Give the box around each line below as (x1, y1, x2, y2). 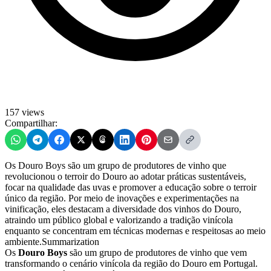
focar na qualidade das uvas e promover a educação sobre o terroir (5, 181, 256, 192)
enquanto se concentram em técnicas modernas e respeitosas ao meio (5, 225, 266, 236)
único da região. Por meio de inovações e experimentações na (5, 192, 239, 203)
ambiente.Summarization (5, 236, 99, 247)
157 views (5, 106, 44, 117)
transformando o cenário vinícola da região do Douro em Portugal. (5, 258, 258, 269)
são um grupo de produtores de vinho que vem (67, 247, 247, 258)
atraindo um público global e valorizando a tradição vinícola (5, 214, 233, 225)
